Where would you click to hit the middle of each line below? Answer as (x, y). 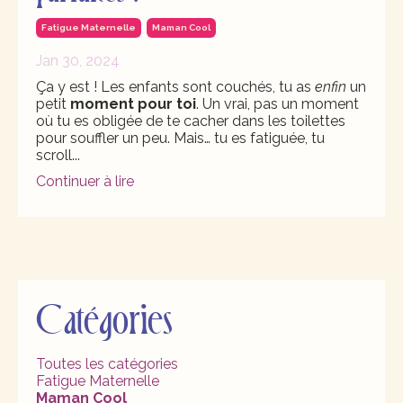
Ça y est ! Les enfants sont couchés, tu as (175, 87)
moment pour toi (133, 104)
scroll (54, 156)
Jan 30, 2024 (78, 61)
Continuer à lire (85, 182)
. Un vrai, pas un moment (278, 104)
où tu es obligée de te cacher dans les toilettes (191, 121)
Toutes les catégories (107, 364)
